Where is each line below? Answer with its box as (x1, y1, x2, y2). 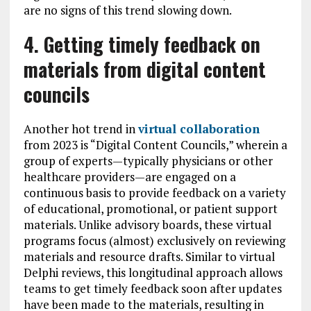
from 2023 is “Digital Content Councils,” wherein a (23, 137, 287, 153)
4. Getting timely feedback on (23, 30, 260, 59)
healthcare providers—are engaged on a (23, 169, 236, 185)
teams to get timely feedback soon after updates (23, 280, 282, 297)
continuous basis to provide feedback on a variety (23, 185, 286, 201)
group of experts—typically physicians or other (23, 153, 273, 169)
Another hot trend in (23, 121, 138, 137)
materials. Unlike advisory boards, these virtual (23, 217, 271, 233)
